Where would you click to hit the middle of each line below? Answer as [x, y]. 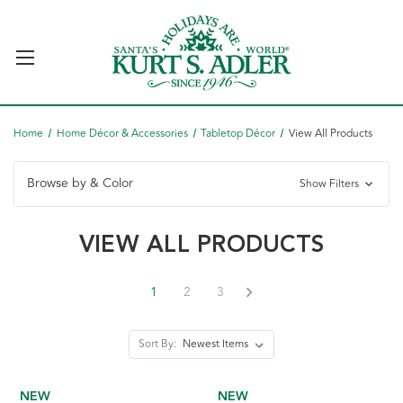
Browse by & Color [80, 183]
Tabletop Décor [238, 134]
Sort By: [158, 344]
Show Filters [330, 184]
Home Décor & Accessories [122, 134]
